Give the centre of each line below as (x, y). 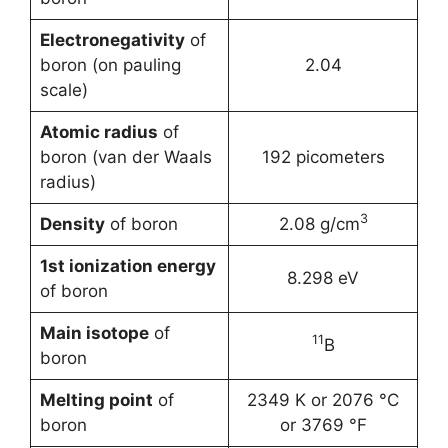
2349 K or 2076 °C (323, 400)
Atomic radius (98, 132)
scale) (63, 90)
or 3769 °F (323, 425)
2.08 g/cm (319, 224)
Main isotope (94, 333)
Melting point (96, 400)
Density (72, 224)
